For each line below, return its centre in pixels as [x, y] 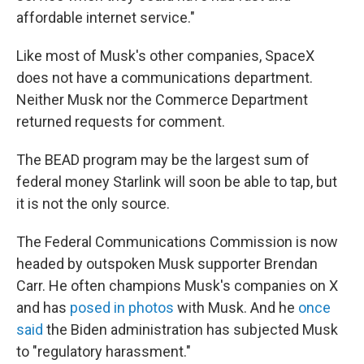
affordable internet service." [106, 17]
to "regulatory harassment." [104, 351]
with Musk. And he [236, 308]
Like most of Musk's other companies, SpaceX [165, 56]
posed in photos [122, 308]
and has [43, 308]
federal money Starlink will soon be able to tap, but [177, 182]
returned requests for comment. [121, 121]
